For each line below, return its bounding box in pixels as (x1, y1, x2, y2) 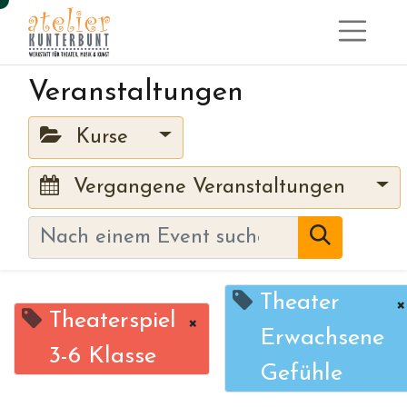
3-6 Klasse (49, 343, 156, 369)
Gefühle (260, 362, 342, 387)
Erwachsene (260, 326, 384, 352)
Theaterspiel (49, 308, 176, 333)
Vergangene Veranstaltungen (67, 177, 352, 199)
